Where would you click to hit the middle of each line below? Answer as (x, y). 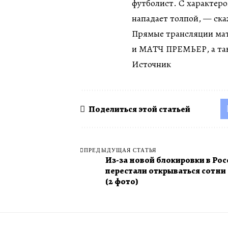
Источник (151, 64)
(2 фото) (122, 182)
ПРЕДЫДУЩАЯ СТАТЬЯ (120, 150)
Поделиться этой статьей (139, 109)
